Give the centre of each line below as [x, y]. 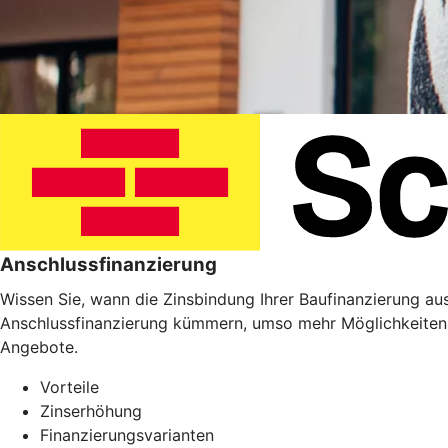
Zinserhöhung [91, 411]
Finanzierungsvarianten [127, 435]
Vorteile [69, 387]
